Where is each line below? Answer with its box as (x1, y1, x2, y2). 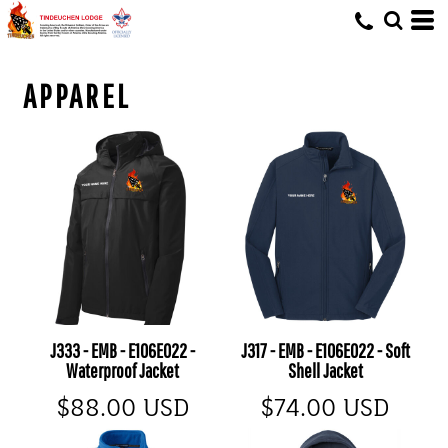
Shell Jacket (287, 358, 363, 382)
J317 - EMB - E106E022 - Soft (240, 338, 410, 362)
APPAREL (23, 77, 131, 115)
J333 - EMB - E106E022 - (50, 338, 196, 362)
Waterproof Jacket (66, 358, 180, 382)
